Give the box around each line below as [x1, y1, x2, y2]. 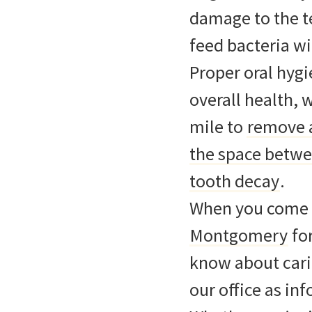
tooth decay [189, 169, 279, 192]
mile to [189, 115, 247, 138]
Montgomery [190, 224, 288, 247]
